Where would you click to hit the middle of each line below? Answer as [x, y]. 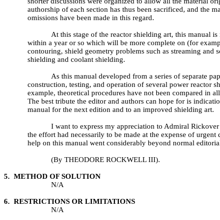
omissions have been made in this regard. [91, 18]
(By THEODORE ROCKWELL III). [106, 160]
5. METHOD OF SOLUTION [52, 176]
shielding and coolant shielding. [76, 59]
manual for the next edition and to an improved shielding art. [121, 110]
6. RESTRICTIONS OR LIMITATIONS [69, 201]
